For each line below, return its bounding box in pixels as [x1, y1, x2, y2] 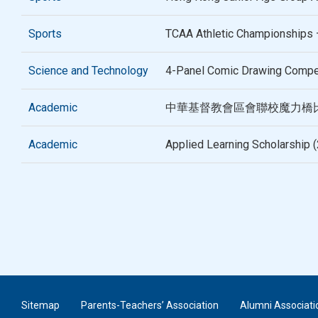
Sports [28, 26, 62, 40]
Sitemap [21, 299, 60, 311]
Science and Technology [28, 63, 148, 77]
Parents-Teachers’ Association [81, 299, 219, 311]
